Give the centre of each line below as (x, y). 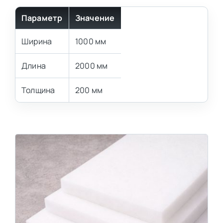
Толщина (38, 90)
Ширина (37, 41)
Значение (95, 18)
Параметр (42, 18)
